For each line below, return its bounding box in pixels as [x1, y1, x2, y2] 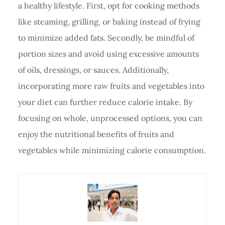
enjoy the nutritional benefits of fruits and [18, 129, 174, 139]
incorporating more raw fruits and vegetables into [18, 80, 204, 91]
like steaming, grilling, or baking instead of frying [18, 16, 200, 27]
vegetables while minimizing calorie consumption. [18, 145, 206, 155]
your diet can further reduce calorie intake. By [18, 96, 192, 107]
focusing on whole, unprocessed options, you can [18, 113, 202, 123]
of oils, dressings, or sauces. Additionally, [18, 64, 169, 75]
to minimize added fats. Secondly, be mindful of [18, 32, 194, 43]
